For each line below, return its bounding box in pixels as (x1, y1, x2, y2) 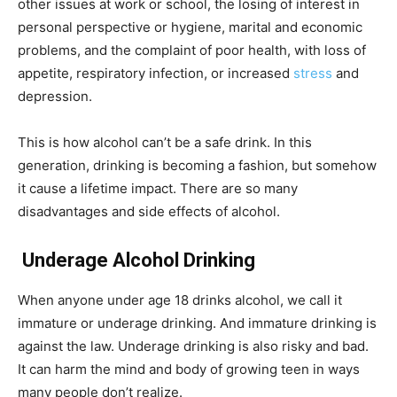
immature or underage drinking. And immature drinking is (18, 315, 377, 332)
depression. (18, 88, 110, 105)
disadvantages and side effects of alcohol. (18, 203, 280, 221)
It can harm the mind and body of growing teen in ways (18, 361, 360, 378)
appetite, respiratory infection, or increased (18, 65, 293, 82)
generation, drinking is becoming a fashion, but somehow (18, 157, 377, 175)
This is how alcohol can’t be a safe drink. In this (18, 134, 312, 152)
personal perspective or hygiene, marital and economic (18, 19, 362, 36)
